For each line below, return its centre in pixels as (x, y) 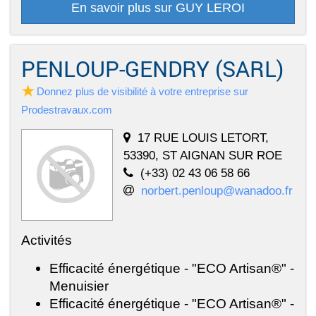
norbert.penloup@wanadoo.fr (217, 190)
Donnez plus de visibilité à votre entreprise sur (142, 91)
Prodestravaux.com (67, 109)
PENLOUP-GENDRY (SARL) (152, 68)
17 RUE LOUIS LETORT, (203, 137)
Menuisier (79, 285)
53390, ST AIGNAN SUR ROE (203, 155)
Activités (47, 239)
